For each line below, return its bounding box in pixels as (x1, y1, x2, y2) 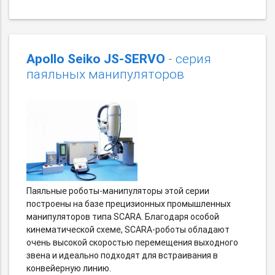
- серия (165, 51, 211, 68)
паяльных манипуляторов (26, 66, 184, 83)
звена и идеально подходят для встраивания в (26, 250, 218, 261)
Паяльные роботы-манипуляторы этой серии (26, 185, 209, 197)
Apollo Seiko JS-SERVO (26, 51, 165, 68)
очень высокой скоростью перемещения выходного (26, 237, 238, 249)
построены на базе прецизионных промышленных (26, 198, 231, 210)
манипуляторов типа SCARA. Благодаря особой (26, 211, 219, 223)
